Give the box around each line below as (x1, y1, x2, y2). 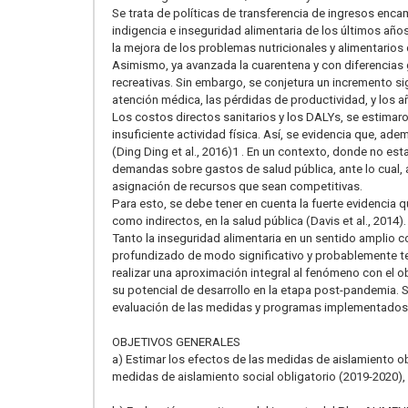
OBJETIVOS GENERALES (112, 334, 240, 349)
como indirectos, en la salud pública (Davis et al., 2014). (112, 213, 406, 228)
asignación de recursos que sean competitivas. (112, 178, 362, 193)
